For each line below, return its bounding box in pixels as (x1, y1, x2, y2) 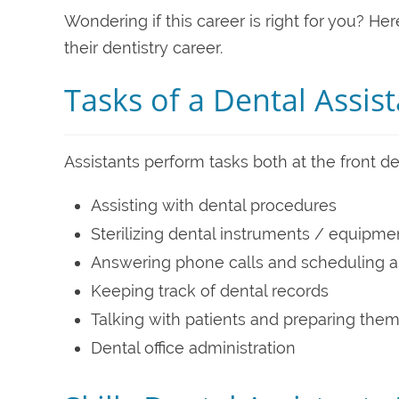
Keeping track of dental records (91, 281, 329, 300)
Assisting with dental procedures (91, 195, 337, 215)
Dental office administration (91, 338, 296, 357)
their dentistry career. (64, 37, 223, 57)
